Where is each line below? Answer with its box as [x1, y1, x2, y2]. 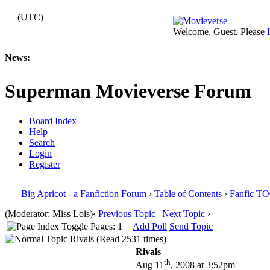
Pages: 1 [88, 221, 122, 231]
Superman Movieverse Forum [5, 80, 251, 102]
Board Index [29, 115, 77, 126]
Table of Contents [154, 188, 222, 199]
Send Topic [169, 221, 213, 231]
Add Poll [133, 221, 167, 231]
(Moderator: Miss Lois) [5, 208, 93, 219]
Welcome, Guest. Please [172, 27, 267, 37]
